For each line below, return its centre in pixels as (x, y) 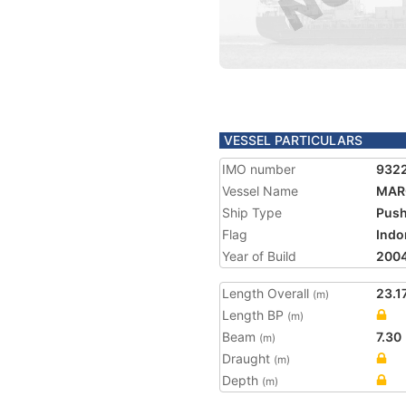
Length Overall (267, 293)
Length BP (255, 315)
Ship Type (252, 213)
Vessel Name (260, 191)
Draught (248, 358)
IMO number (259, 169)
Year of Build (259, 256)
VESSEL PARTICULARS (293, 140)
